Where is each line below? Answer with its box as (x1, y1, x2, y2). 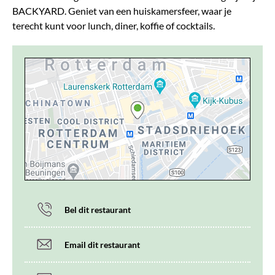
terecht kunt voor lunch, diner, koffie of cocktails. (12, 19, 215, 31)
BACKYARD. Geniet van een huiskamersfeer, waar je (12, 4, 231, 17)
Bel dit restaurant (64, 204, 131, 215)
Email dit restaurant (64, 239, 140, 250)
